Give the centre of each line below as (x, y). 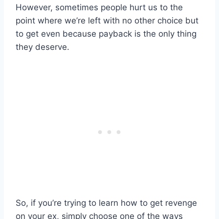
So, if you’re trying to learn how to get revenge (106, 203)
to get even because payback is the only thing (106, 34)
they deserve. (43, 47)
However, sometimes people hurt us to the (99, 8)
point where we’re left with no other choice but (107, 21)
